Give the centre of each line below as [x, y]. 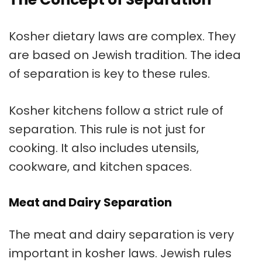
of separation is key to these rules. [109, 74]
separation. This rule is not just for [107, 130]
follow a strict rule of [163, 111]
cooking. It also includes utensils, [104, 148]
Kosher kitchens [56, 111]
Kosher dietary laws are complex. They [122, 37]
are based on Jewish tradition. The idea [125, 55]
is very [214, 235]
